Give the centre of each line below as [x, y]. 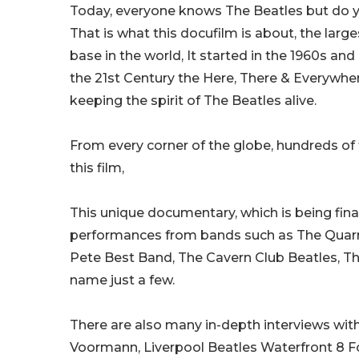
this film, [97, 168]
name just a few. [122, 280]
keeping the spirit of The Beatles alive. [193, 101]
